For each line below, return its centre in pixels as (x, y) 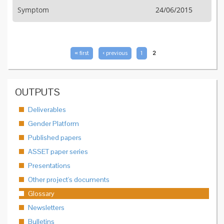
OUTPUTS (37, 92)
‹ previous (115, 53)
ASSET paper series (58, 151)
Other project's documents (69, 179)
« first (82, 53)
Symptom (33, 10)
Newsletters (46, 207)
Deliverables (47, 109)
